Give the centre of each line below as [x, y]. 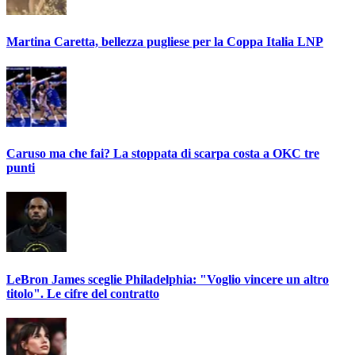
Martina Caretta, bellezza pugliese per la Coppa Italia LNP [165, 42]
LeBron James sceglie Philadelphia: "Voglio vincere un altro [168, 279]
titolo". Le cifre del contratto [83, 293]
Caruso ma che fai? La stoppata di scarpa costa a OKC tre [163, 153]
